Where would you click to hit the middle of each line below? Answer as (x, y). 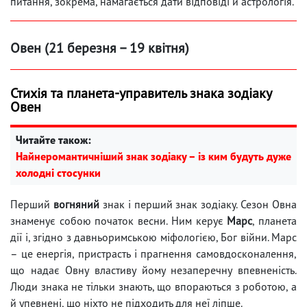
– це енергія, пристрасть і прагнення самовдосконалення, (153, 253)
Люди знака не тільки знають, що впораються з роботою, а (153, 286)
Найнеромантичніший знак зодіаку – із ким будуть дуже (153, 156)
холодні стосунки (58, 172)
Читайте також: (53, 139)
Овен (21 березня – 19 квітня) (100, 48)
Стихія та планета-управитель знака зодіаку (141, 93)
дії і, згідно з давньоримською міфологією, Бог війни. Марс (153, 237)
